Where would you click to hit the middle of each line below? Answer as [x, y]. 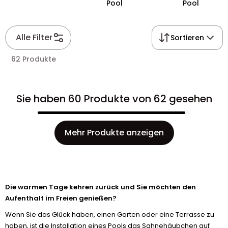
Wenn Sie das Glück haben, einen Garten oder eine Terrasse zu [110, 215]
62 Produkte [34, 59]
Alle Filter [34, 37]
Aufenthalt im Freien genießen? [61, 198]
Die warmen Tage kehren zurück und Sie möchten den [101, 187]
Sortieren [187, 38]
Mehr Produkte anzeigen [114, 133]
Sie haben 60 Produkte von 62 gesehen [114, 99]
